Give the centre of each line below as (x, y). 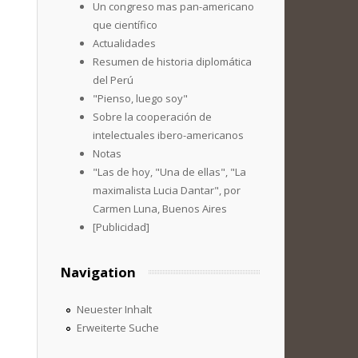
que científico (125, 25)
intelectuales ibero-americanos (168, 135)
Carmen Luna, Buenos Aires (160, 209)
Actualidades (124, 43)
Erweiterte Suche (117, 328)
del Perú (113, 80)
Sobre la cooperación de (152, 117)
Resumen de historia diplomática (172, 62)
